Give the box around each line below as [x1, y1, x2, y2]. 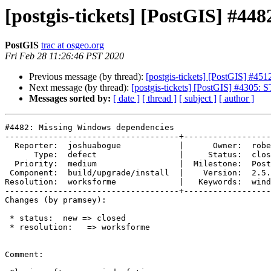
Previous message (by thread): [29, 71, 146, 82]
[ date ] [113, 93, 140, 104]
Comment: [5, 250, 44, 260]
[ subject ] [179, 93, 217, 104]
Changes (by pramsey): [5, 195, 106, 205]
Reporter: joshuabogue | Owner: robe [5, 141, 15, 151]
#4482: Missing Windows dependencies [5, 123, 174, 132]
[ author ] [219, 93, 254, 104]
